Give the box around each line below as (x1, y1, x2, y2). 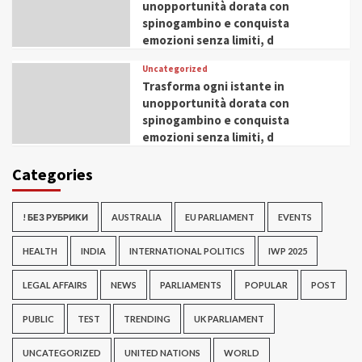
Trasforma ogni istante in (142, 78, 285, 95)
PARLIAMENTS (160, 280, 221, 291)
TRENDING (124, 314, 170, 325)
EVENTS (278, 212, 312, 223)
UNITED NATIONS (124, 347, 200, 359)
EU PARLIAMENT (185, 212, 255, 223)
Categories (12, 164, 93, 185)
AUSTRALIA (112, 212, 162, 223)
